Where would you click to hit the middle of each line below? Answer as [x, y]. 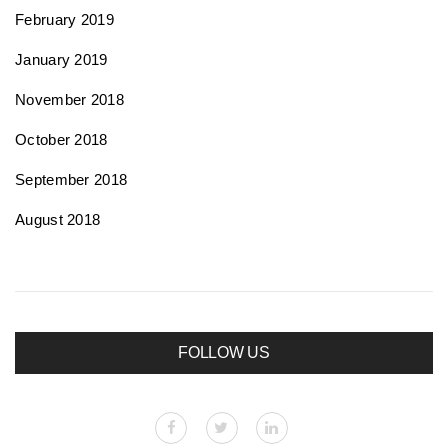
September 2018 [71, 179]
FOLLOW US [224, 352]
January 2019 [61, 59]
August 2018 [58, 219]
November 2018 [69, 99]
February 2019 [64, 19]
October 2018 [61, 139]
